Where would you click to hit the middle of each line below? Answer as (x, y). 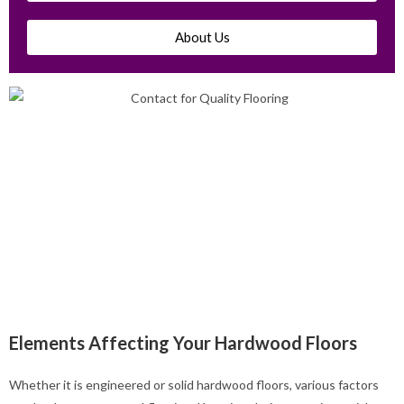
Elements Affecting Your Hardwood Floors (183, 342)
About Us (202, 37)
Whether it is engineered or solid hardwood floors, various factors (194, 384)
